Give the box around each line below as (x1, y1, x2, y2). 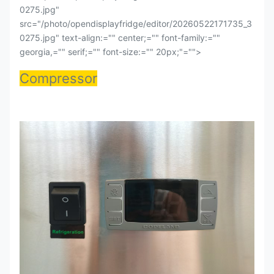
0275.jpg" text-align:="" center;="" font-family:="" (20, 32, 220, 43)
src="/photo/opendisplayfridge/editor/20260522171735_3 (20, 18, 252, 29)
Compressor (20, 70, 97, 86)
